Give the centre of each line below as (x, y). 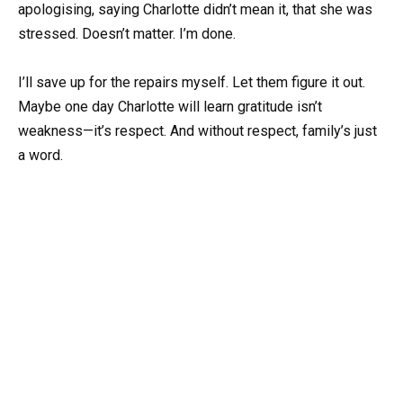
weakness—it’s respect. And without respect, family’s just (197, 131)
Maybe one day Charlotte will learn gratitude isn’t (170, 107)
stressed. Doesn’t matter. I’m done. (127, 34)
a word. (40, 156)
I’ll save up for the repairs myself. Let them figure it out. (192, 83)
